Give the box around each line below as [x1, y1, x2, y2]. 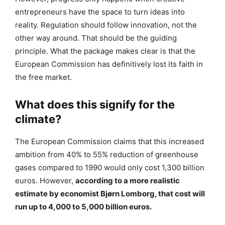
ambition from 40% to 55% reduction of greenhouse [15, 149, 198, 159]
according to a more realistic [75, 175, 180, 185]
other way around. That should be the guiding [15, 33, 177, 43]
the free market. [15, 72, 72, 82]
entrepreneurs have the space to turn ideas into [15, 7, 185, 17]
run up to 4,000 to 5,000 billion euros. [15, 201, 152, 211]
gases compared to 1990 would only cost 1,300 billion [15, 162, 204, 172]
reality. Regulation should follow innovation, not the [15, 20, 197, 30]
